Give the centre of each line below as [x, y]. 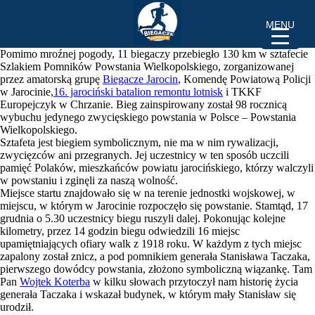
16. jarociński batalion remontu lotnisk [138, 92]
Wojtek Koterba [55, 282]
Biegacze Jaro [134, 79]
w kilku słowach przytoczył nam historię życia [194, 282]
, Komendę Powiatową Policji [244, 79]
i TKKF [242, 92]
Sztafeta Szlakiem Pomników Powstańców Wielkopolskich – [157, 17]
